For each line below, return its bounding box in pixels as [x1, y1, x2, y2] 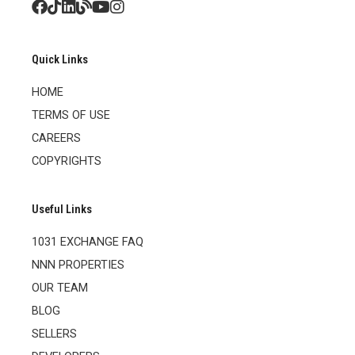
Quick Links [32, 52, 88, 67]
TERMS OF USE [32, 107, 110, 122]
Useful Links [32, 201, 92, 216]
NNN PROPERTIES [32, 257, 124, 272]
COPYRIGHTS [32, 153, 101, 168]
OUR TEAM [32, 280, 88, 295]
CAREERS [32, 130, 81, 145]
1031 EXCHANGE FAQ [32, 234, 143, 249]
